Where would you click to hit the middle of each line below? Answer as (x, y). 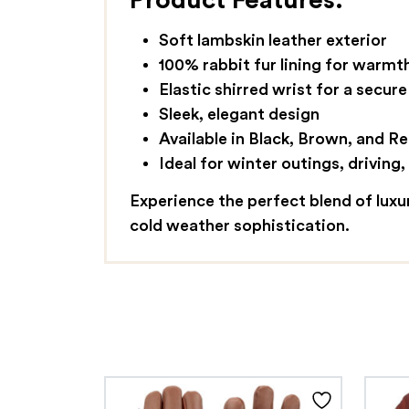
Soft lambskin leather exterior (273, 41)
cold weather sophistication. (239, 226)
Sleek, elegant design (239, 115)
